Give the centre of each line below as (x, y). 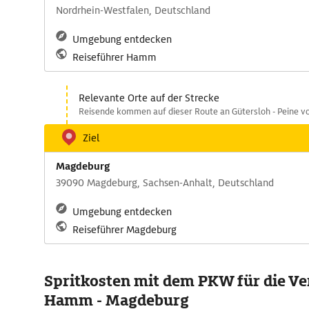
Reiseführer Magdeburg (124, 230)
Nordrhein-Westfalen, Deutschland (133, 10)
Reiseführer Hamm (114, 57)
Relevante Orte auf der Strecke (149, 98)
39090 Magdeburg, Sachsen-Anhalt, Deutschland (165, 183)
